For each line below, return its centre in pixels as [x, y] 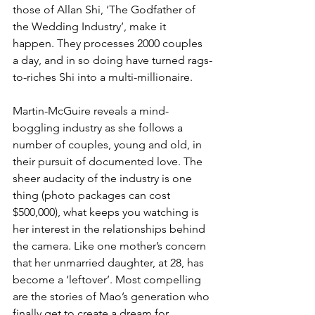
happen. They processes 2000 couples [109, 44]
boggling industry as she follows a [99, 128]
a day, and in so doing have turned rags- [112, 60]
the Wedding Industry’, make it [91, 27]
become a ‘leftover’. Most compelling [108, 280]
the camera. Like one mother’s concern [111, 246]
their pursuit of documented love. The [109, 162]
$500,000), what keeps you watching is [107, 212]
